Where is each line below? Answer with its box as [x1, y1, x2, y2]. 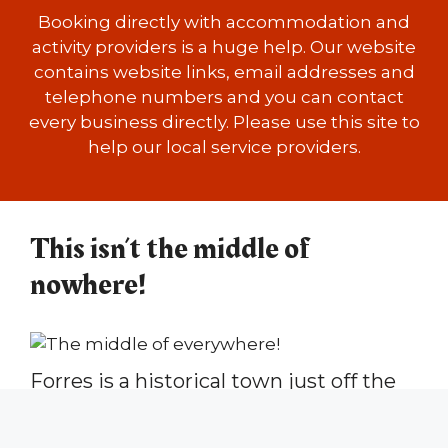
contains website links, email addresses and [33, 62, 415, 82]
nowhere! [30, 262, 146, 307]
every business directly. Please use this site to [28, 112, 420, 132]
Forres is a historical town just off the [30, 368, 396, 393]
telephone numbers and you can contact [44, 87, 404, 107]
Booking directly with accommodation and [38, 12, 410, 32]
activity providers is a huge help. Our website [32, 37, 416, 57]
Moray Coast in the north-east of [30, 398, 347, 423]
